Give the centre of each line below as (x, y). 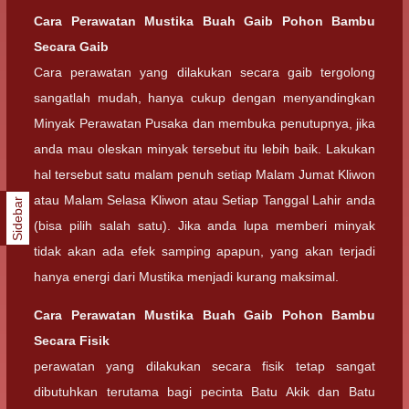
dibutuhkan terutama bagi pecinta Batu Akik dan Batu (204, 391)
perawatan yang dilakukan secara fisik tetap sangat (204, 366)
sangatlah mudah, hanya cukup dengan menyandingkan (204, 97)
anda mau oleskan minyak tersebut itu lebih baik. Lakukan (204, 148)
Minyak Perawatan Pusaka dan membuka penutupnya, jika (204, 123)
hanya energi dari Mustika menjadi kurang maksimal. (186, 276)
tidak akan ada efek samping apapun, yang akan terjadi (204, 251)
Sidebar (18, 218)
